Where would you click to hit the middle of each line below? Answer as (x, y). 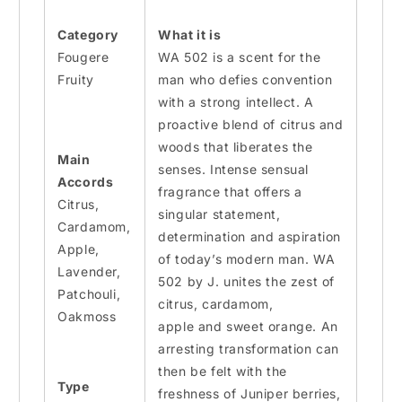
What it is (190, 35)
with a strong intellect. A (236, 102)
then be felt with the (223, 371)
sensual (283, 170)
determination (204, 237)
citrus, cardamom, (216, 304)
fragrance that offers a (231, 192)
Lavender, (89, 272)
